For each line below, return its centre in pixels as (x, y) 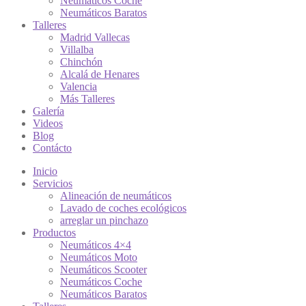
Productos (54, 233)
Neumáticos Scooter (103, 269)
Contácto (52, 148)
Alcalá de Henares (100, 74)
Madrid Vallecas (95, 37)
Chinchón (81, 62)
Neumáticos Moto (99, 257)
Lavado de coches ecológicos (123, 208)
